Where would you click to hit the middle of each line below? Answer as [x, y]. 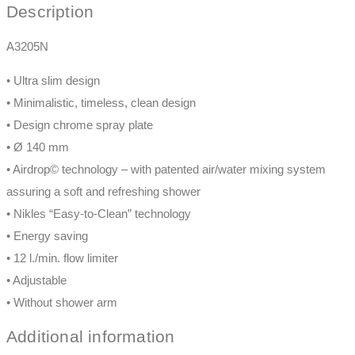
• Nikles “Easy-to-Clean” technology [99, 213]
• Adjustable [36, 280]
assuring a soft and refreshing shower [103, 191]
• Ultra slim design [53, 80]
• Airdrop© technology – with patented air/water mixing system [166, 169]
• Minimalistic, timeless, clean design [101, 102]
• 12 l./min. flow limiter [62, 258]
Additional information [91, 337]
